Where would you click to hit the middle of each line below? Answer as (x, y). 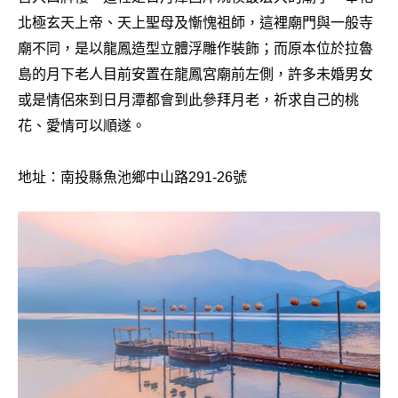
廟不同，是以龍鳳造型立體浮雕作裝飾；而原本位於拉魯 (195, 48)
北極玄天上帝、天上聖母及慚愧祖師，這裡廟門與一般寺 (195, 23)
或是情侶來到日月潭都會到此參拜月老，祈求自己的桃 (188, 100)
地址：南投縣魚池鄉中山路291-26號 (132, 177)
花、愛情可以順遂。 (82, 126)
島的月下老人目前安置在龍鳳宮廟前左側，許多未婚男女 (195, 74)
